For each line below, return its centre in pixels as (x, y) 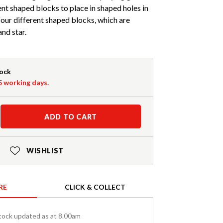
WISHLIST (45, 151)
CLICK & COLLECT (95, 187)
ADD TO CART (71, 117)
